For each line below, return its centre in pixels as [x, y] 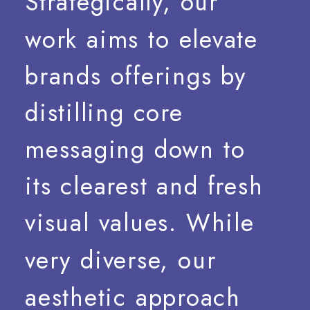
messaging [85, 150]
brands [63, 76]
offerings [161, 76]
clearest [104, 186]
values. [138, 223]
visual [57, 223]
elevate [218, 39]
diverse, [125, 260]
